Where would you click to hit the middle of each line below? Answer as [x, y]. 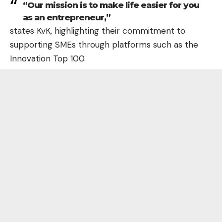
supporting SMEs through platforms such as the [104, 44]
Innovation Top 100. [48, 58]
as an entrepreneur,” [66, 17]
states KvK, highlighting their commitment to [98, 30]
